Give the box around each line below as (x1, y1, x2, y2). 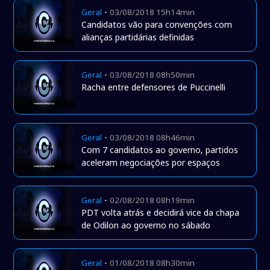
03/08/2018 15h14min (110, 7, 195, 18)
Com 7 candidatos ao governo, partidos (81, 144, 239, 156)
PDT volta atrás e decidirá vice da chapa (81, 207, 240, 219)
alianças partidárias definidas (81, 31, 195, 43)
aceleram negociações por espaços (81, 157, 221, 169)
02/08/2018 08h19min (110, 195, 195, 206)
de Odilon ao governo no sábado (81, 219, 211, 231)
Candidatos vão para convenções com (81, 19, 233, 31)
